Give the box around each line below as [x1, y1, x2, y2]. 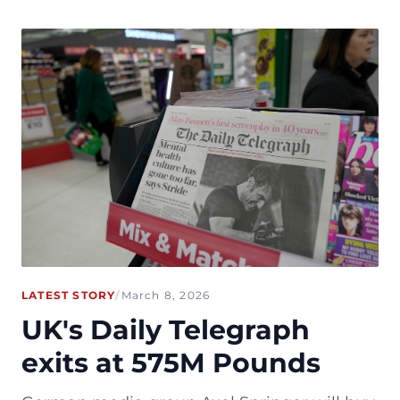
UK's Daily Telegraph [21, 312, 310, 346]
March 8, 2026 [121, 287, 211, 302]
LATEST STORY [21, 287, 116, 302]
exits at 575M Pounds [21, 346, 321, 379]
